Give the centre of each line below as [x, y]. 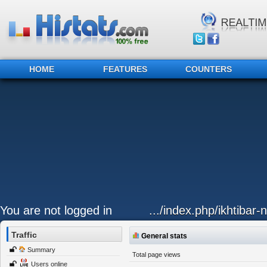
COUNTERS [209, 69]
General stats [164, 236]
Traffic [24, 235]
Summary [41, 250]
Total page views [156, 254]
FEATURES [125, 69]
